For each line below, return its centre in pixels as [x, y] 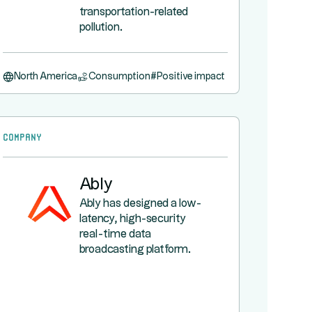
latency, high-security [132, 219]
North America [45, 77]
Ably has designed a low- [140, 204]
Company [22, 136]
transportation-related [133, 12]
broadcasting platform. [135, 250]
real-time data [115, 234]
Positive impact [190, 77]
